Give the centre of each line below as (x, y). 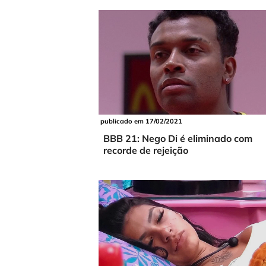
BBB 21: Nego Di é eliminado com (178, 138)
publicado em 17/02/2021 (142, 121)
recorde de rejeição (146, 150)
